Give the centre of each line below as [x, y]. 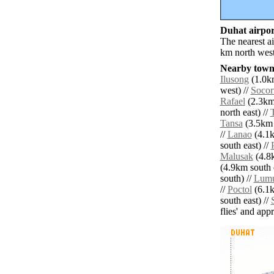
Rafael [232, 102]
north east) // [245, 113]
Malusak [236, 157]
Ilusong [234, 80]
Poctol [239, 190]
